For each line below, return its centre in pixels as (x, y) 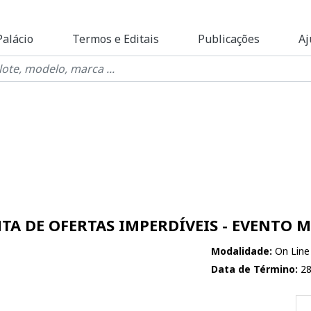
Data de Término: (254, 269)
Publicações (229, 39)
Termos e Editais (116, 39)
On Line (291, 251)
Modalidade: (242, 251)
